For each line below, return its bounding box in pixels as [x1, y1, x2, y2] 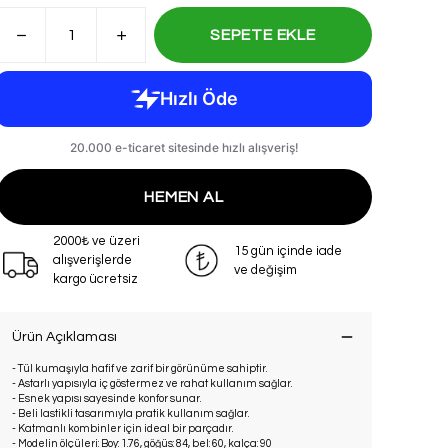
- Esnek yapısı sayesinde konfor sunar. [12, 393, 201, 404]
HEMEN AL [144, 189, 224, 205]
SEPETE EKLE [210, 27, 316, 43]
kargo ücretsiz [53, 272, 138, 286]
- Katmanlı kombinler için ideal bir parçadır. [12, 423, 233, 434]
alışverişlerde [53, 253, 132, 267]
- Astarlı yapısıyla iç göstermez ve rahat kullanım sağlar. [12, 378, 292, 389]
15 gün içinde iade [234, 243, 342, 258]
